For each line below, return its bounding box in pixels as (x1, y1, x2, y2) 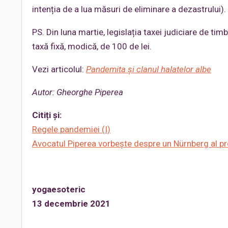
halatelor (161, 64, 193, 74)
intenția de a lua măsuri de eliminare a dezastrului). (32, 4, 226, 14)
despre (134, 138, 160, 149)
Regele (32, 124, 58, 134)
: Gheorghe (52, 87, 95, 97)
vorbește (98, 138, 132, 149)
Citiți (32, 110, 51, 120)
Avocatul (32, 138, 66, 149)
